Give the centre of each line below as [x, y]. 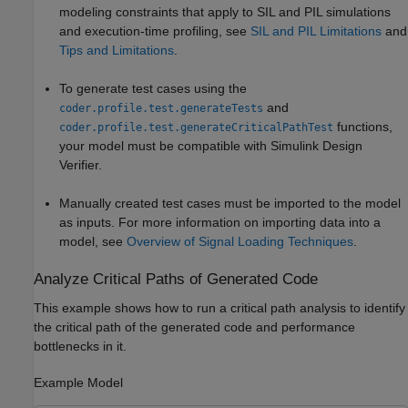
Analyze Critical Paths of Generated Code [176, 280]
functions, [363, 127]
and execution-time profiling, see [155, 31]
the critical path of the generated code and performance [194, 326]
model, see [93, 242]
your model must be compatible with [165, 146]
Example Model [78, 382]
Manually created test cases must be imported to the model [230, 204]
